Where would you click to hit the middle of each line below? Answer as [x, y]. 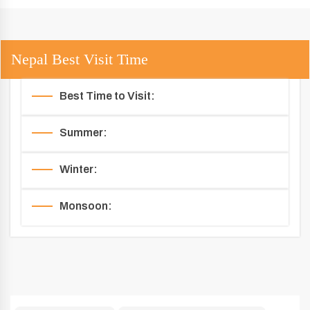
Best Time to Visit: [107, 96]
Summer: [83, 133]
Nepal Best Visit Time [80, 59]
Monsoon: [86, 206]
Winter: [79, 169]
